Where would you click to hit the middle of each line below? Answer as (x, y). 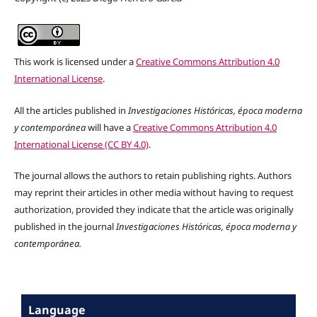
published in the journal (65, 226)
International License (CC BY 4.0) (81, 144)
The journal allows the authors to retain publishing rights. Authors (152, 175)
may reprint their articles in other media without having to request (154, 192)
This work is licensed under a (75, 62)
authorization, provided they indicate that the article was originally (154, 209)
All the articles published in (71, 110)
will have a (110, 127)
